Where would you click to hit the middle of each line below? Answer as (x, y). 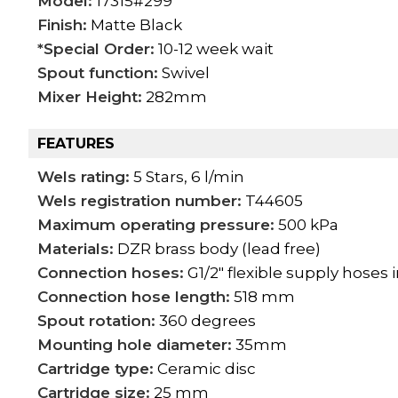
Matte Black (136, 25)
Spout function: (98, 73)
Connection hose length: (134, 297)
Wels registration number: (139, 201)
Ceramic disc (205, 369)
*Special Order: (96, 49)
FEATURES (76, 144)
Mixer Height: (90, 97)
